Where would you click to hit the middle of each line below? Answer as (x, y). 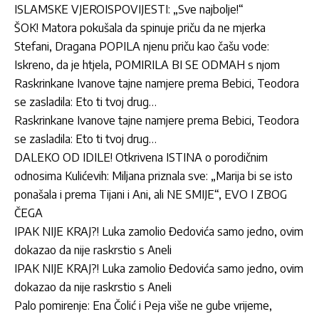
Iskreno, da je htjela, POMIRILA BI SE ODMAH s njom (147, 64)
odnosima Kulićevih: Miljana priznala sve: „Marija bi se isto (153, 176)
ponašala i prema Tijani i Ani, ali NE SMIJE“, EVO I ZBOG (151, 194)
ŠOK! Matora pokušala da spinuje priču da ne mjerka (140, 27)
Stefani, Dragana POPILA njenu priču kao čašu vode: (142, 46)
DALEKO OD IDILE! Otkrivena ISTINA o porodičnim (141, 157)
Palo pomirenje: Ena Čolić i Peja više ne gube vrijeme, (143, 305)
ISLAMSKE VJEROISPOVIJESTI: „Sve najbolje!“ (129, 9)
